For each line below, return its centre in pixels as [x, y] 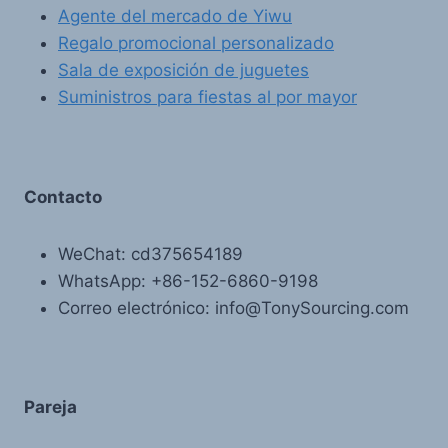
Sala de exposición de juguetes [183, 70]
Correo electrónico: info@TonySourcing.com [233, 307]
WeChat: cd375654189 [150, 253]
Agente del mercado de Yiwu [175, 16]
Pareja [50, 407]
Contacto [63, 196]
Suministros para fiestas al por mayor [207, 97]
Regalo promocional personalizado [196, 43]
